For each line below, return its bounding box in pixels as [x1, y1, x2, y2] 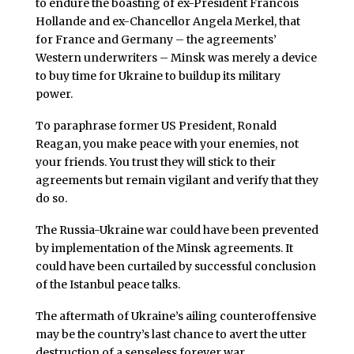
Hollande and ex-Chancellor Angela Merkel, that [35, 14, 300, 29]
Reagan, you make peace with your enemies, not [35, 137, 299, 152]
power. [35, 87, 73, 102]
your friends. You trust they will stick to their [35, 155, 276, 170]
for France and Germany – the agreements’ [35, 32, 277, 47]
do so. [35, 191, 67, 206]
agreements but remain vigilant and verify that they [35, 173, 318, 188]
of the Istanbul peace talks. [35, 277, 180, 292]
